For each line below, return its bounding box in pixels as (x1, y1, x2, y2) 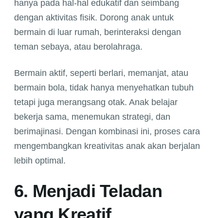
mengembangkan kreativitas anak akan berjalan (14, 141, 200, 151)
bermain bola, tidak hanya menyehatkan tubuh (14, 83, 194, 93)
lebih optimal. (14, 156, 66, 166)
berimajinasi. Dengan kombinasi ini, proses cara (14, 127, 200, 137)
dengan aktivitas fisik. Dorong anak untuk (14, 13, 174, 23)
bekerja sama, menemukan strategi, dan (14, 112, 170, 122)
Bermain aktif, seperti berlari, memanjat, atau (14, 68, 188, 78)
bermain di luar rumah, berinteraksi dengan (14, 27, 181, 37)
